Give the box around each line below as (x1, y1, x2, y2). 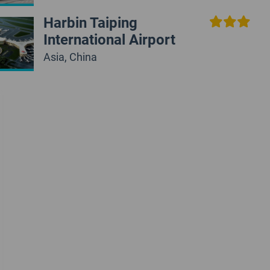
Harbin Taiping (43, 12, 137, 32)
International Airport (43, 29, 175, 49)
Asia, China (43, 49, 97, 64)
